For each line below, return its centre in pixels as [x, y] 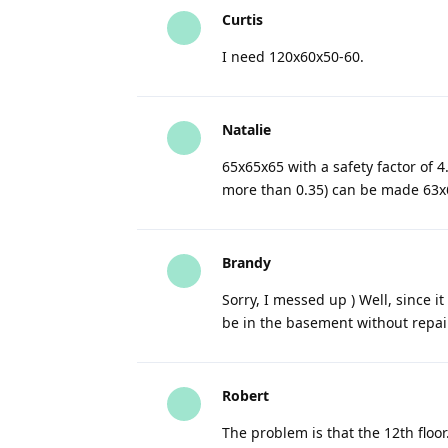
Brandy [246, 262]
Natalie [246, 129]
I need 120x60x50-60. [293, 56]
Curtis [242, 19]
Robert [245, 395]
